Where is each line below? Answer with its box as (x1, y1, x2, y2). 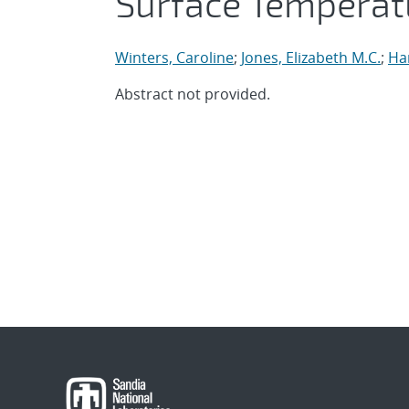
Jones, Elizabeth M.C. (241, 47, 381, 68)
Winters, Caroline (115, 47, 234, 68)
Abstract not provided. (115, 84, 270, 104)
